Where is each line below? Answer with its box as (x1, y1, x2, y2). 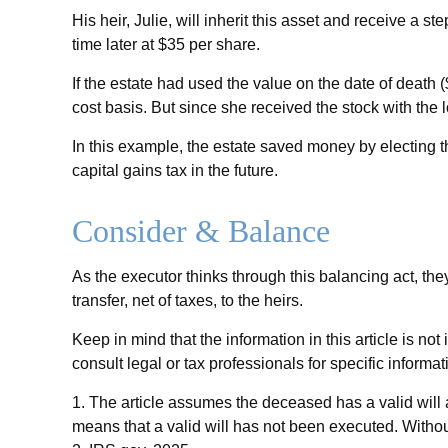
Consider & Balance (72, 212, 330, 249)
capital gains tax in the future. (72, 161, 278, 179)
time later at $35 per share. (72, 35, 260, 53)
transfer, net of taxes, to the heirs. (72, 291, 303, 309)
